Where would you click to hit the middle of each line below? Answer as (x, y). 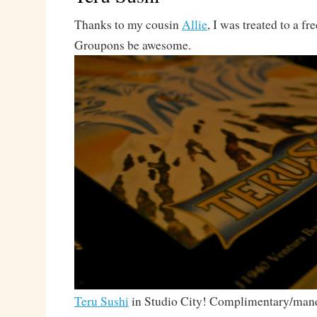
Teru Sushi (101, 301)
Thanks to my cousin (128, 24)
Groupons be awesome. (132, 45)
